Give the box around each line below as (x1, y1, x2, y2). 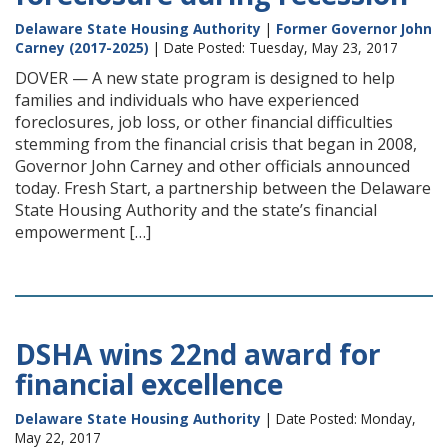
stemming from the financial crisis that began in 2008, (15, 133, 417, 155)
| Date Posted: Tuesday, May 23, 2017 (149, 38, 398, 57)
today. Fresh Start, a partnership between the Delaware (15, 177, 431, 199)
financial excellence (15, 365, 283, 403)
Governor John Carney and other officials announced (15, 155, 410, 177)
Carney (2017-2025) (15, 38, 149, 57)
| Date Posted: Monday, (261, 409, 416, 428)
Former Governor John (276, 19, 432, 38)
